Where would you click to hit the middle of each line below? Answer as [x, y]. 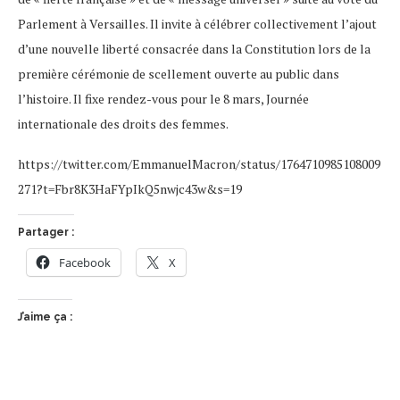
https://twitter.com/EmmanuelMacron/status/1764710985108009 [199, 164]
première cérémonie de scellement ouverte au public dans [179, 74]
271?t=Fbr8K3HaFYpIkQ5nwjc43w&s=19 [130, 189]
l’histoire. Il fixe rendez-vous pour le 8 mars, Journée [163, 99]
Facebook [85, 263]
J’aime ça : [45, 317]
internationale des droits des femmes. [123, 124]
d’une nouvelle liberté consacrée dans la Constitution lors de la [194, 49]
